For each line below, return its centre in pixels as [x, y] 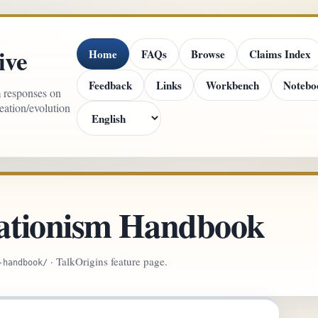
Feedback [111, 85]
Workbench [233, 85]
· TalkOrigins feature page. [108, 262]
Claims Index [280, 54]
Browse [208, 54]
